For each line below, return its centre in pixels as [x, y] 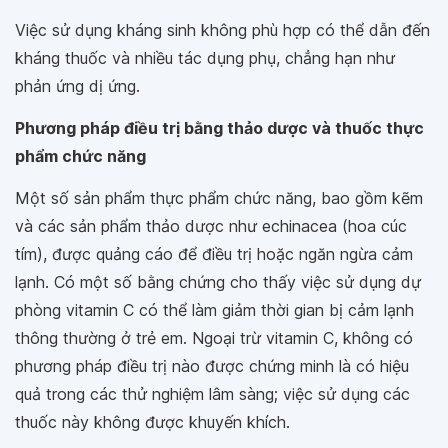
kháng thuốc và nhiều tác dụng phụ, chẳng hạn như [205, 58]
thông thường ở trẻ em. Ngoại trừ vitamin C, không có [214, 338]
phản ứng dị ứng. [77, 86]
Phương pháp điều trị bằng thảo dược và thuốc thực [219, 128]
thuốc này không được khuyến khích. [152, 422]
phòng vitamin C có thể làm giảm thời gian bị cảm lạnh [214, 310]
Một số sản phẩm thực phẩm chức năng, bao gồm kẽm [219, 198]
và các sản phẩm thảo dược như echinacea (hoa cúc [211, 226]
